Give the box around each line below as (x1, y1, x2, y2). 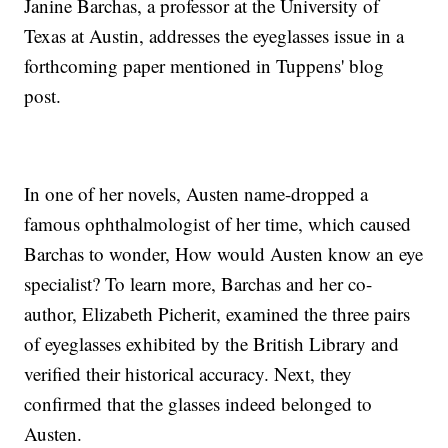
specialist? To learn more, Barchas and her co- (24, 271, 373, 297)
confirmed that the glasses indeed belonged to (24, 391, 373, 417)
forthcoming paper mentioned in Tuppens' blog (24, 53, 385, 79)
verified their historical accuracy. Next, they (24, 361, 353, 387)
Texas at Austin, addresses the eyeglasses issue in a (24, 23, 405, 49)
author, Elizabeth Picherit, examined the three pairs (24, 301, 411, 327)
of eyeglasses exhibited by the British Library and (24, 331, 400, 357)
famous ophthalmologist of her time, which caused (24, 211, 412, 237)
